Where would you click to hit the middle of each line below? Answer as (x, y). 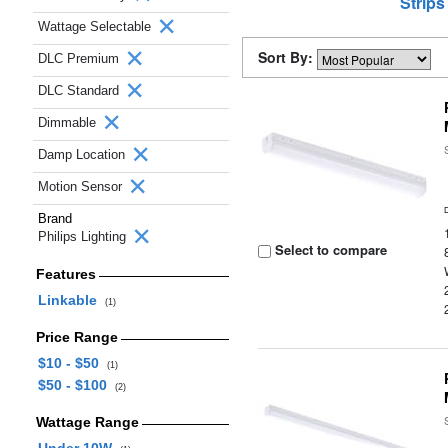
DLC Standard (80, 90)
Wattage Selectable (96, 26)
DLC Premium (80, 58)
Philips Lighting (84, 236)
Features (65, 274)
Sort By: (287, 57)
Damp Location (83, 154)
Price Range (76, 337)
